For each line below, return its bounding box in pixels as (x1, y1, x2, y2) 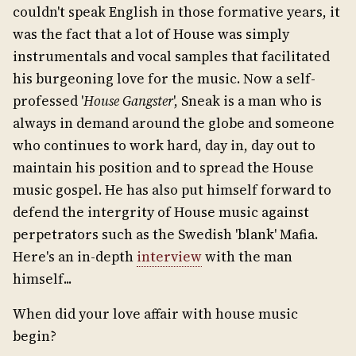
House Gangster (83, 91, 173, 110)
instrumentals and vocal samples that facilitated (13, 46, 330, 66)
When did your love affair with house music (13, 304, 298, 323)
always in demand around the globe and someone (13, 113, 335, 133)
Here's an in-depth (13, 246, 137, 266)
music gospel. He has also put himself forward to (13, 180, 331, 199)
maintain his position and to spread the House (13, 157, 314, 177)
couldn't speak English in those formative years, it (13, 2, 340, 21)
